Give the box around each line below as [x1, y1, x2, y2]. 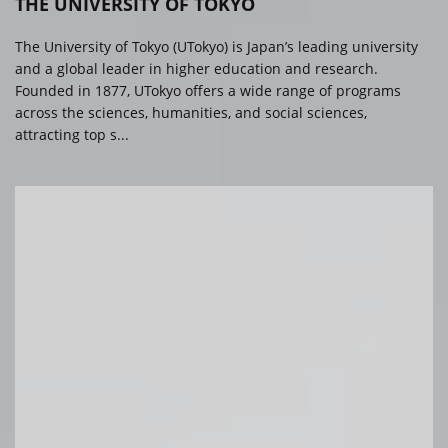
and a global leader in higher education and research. [15, 59, 378, 79]
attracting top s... [15, 125, 129, 145]
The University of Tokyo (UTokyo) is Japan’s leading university [15, 37, 418, 57]
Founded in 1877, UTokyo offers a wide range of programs [15, 81, 401, 101]
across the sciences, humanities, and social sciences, [15, 103, 367, 123]
